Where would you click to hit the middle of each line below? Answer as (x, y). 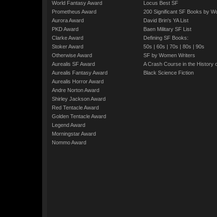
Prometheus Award (74, 12)
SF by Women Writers (169, 55)
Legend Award (69, 125)
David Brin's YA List (166, 20)
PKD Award (65, 29)
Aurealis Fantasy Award (80, 73)
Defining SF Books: (166, 38)
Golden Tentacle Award (79, 116)
